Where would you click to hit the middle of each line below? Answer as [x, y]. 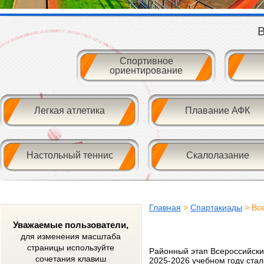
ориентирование [146, 70]
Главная [165, 207]
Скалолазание [217, 155]
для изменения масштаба [71, 236]
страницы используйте [71, 247]
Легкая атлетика [70, 110]
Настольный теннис [70, 155]
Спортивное [146, 61]
